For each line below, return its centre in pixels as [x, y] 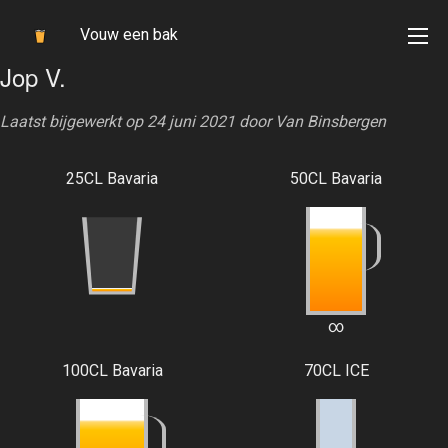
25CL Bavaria [112, 178]
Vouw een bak [129, 35]
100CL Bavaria [112, 370]
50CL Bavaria [336, 178]
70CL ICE [336, 370]
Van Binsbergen [330, 121]
